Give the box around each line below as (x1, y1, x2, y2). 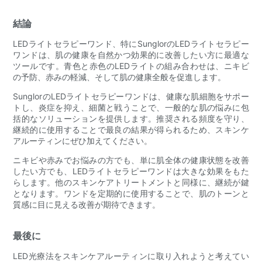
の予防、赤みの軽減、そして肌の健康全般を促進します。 (13, 71, 226, 82)
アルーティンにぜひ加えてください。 (13, 135, 153, 146)
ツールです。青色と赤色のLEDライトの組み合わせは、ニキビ (13, 60, 249, 71)
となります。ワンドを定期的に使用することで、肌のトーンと (13, 188, 249, 198)
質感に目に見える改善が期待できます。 (13, 199, 161, 209)
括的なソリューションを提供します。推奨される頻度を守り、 (13, 113, 249, 123)
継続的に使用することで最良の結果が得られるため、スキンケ (13, 124, 249, 135)
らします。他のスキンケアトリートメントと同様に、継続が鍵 (13, 177, 249, 187)
